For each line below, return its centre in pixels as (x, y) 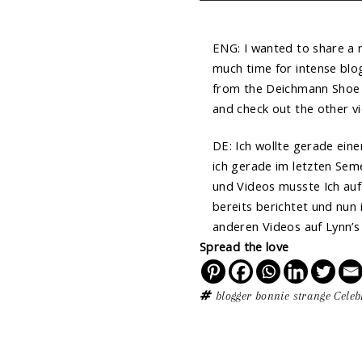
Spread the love (244, 246)
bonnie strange (293, 296)
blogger (234, 296)
